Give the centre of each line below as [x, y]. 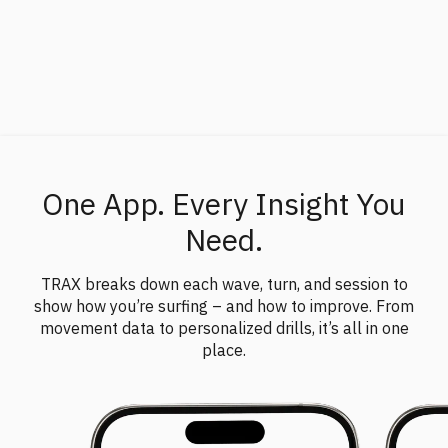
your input [94, 34]
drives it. [162, 34]
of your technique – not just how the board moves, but [224, 12]
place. [224, 349]
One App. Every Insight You [224, 203]
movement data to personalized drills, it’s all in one [224, 327]
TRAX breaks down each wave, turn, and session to [224, 283]
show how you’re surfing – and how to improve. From [224, 305]
